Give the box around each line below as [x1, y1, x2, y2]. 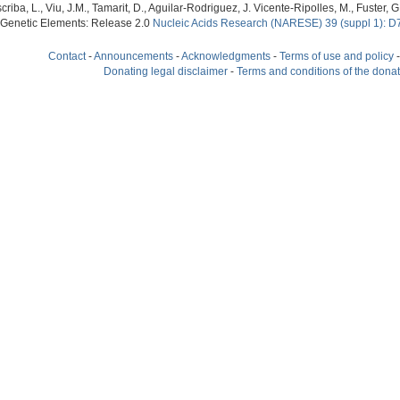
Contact [48, 51, 86, 62]
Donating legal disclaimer [104, 66, 228, 78]
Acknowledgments [181, 51, 271, 62]
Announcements [94, 51, 173, 62]
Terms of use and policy [279, 51, 394, 62]
